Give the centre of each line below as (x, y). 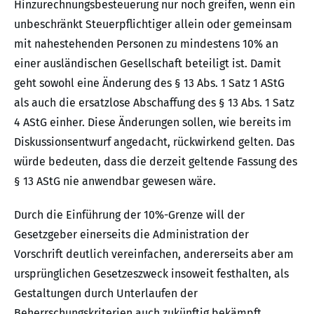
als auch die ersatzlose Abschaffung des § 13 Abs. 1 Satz (154, 103)
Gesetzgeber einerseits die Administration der (131, 235)
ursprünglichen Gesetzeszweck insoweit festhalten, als (151, 274)
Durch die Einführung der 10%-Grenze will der (129, 215)
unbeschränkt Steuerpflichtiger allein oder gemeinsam (153, 25)
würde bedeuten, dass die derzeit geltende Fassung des (156, 162)
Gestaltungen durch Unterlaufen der (106, 294)
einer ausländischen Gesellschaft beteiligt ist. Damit (148, 64)
